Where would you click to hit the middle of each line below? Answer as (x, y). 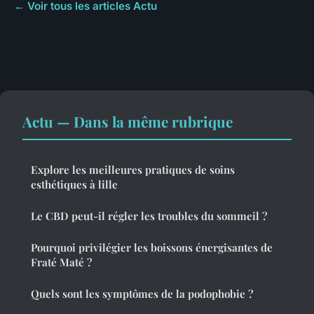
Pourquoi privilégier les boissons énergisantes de (152, 248)
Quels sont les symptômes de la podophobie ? (142, 294)
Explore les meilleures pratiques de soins (133, 170)
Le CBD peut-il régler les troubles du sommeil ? (149, 216)
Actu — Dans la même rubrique (128, 122)
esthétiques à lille (74, 185)
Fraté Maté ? (61, 262)
